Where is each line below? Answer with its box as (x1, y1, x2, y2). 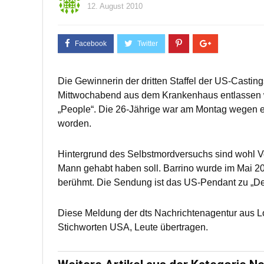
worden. (58, 118, 91, 128)
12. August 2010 (87, 2, 143, 11)
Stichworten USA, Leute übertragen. (58, 222, 208, 232)
